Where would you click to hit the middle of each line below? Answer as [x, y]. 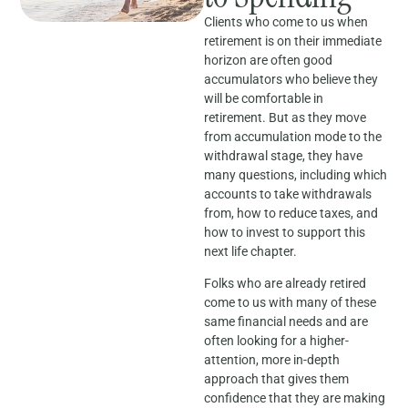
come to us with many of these [290, 303]
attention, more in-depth [272, 360]
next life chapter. [250, 251]
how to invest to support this [285, 232]
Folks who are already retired [285, 284]
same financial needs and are [286, 322]
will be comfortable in [264, 98]
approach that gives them [276, 379]
